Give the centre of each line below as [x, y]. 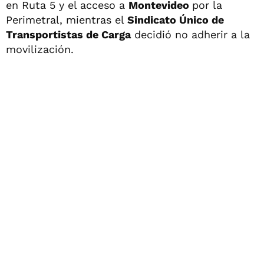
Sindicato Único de [174, 20]
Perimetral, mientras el [65, 20]
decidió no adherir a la [190, 34]
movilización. [40, 49]
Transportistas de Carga [68, 34]
